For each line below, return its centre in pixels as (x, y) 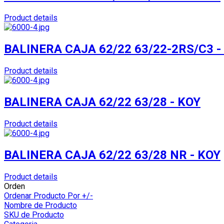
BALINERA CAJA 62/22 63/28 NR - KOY (112, 155)
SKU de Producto (34, 214)
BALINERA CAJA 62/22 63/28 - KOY (102, 102)
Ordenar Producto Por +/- (48, 195)
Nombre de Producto (40, 205)
